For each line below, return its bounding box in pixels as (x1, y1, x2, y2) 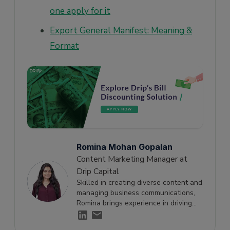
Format (50, 40, 79, 52)
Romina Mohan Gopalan (76, 142, 172, 152)
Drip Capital (76, 166, 119, 178)
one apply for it (50, 5, 110, 17)
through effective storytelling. (76, 219, 174, 229)
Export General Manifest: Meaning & (50, 24, 192, 36)
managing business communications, (76, 188, 195, 198)
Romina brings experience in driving (76, 198, 192, 208)
